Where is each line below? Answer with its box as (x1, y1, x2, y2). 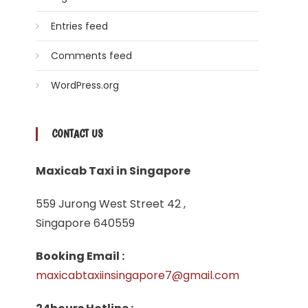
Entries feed (51, 19, 108, 33)
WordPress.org (51, 78, 119, 92)
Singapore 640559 (36, 214, 135, 231)
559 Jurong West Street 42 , (36, 195, 186, 212)
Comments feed (51, 48, 132, 63)
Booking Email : (36, 247, 124, 264)
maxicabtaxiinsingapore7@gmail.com (36, 267, 239, 283)
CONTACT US (52, 126, 103, 140)
